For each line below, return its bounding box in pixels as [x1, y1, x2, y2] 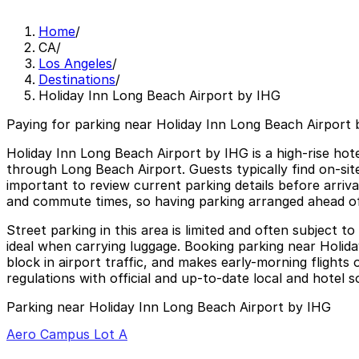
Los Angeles [38, 55, 112, 72]
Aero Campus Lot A [6, 325, 127, 342]
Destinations [38, 71, 115, 88]
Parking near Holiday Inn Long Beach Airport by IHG [6, 299, 331, 316]
